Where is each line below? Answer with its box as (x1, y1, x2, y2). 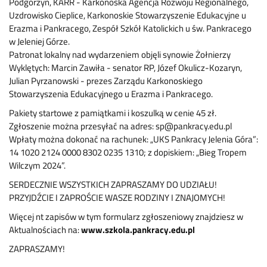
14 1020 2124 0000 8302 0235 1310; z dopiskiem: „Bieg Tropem (9, 145, 247, 160)
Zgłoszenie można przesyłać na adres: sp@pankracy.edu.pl (9, 119, 232, 133)
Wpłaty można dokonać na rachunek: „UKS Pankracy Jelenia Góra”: (9, 132, 258, 147)
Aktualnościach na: (9, 223, 81, 237)
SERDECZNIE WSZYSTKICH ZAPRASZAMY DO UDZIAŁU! (9, 178, 217, 192)
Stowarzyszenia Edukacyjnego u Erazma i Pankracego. (9, 87, 213, 101)
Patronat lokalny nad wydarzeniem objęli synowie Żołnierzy (9, 48, 231, 62)
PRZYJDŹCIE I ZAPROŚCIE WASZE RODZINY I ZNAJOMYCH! (9, 191, 225, 205)
